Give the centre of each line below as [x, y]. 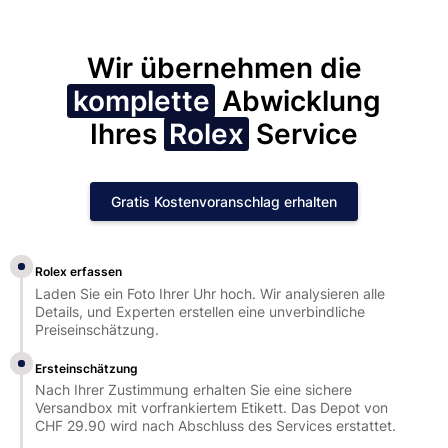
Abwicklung [297, 100]
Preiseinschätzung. [97, 329]
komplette [141, 100]
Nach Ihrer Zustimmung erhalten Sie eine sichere [194, 390]
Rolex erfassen [79, 272]
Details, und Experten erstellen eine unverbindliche [200, 311]
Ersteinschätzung [87, 368]
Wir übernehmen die [224, 67]
